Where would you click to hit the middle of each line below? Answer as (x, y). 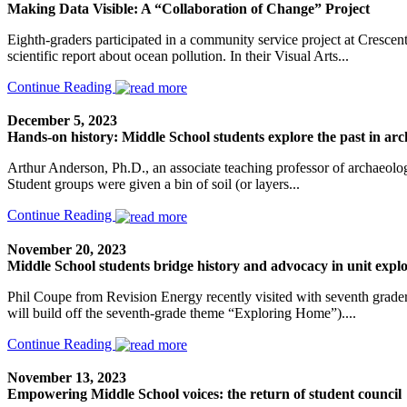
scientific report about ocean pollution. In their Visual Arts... (178, 56)
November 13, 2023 (67, 378)
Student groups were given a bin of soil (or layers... (154, 184)
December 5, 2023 (62, 121)
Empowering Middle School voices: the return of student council (204, 394)
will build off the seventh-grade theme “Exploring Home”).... (182, 313)
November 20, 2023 (67, 249)
